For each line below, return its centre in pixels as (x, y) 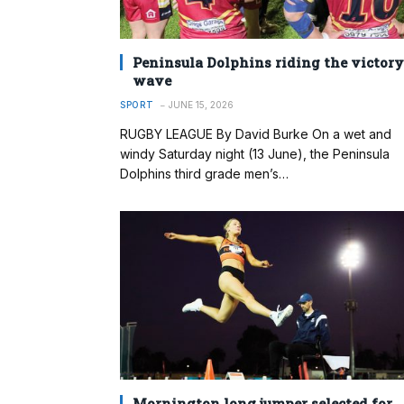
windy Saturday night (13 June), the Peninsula (255, 153)
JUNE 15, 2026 (201, 104)
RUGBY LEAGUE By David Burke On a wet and (256, 133)
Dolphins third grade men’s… (204, 173)
